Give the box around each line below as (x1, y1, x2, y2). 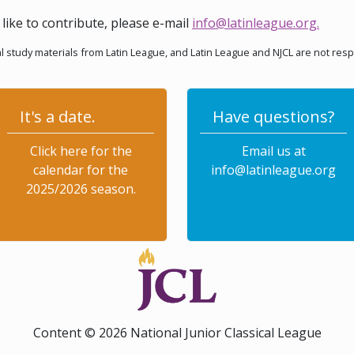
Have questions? (213, 106, 334, 127)
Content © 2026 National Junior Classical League (32, 324, 322, 342)
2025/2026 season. (25, 180, 136, 198)
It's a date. (20, 106, 96, 127)
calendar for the (33, 161, 128, 179)
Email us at (241, 142, 306, 160)
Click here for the (29, 142, 132, 160)
